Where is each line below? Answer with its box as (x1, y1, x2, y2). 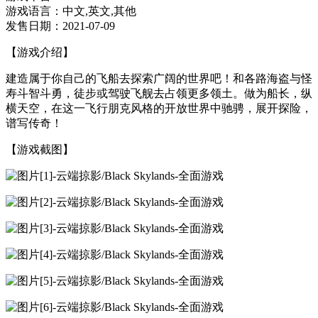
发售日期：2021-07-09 (6, 19, 115, 32)
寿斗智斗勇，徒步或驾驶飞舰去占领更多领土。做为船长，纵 (6, 87, 312, 99)
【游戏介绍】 (6, 45, 74, 58)
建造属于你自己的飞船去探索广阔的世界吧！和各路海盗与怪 (6, 72, 312, 84)
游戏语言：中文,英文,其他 (6, 4, 136, 17)
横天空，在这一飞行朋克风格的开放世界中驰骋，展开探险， (6, 102, 312, 114)
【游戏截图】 (6, 143, 74, 155)
